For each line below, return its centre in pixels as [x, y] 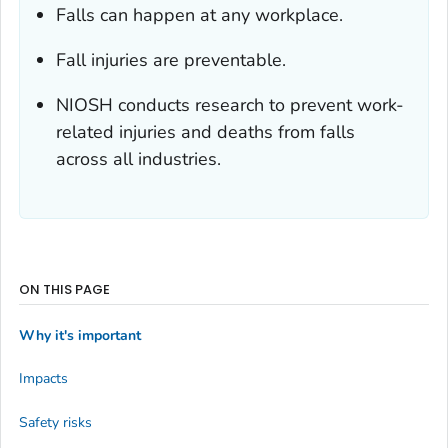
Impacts [43, 379]
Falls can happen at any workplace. [199, 15]
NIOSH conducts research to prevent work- [230, 105]
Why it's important [80, 335]
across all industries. [138, 159]
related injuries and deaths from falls [205, 132]
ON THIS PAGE [64, 290]
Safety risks [55, 422]
